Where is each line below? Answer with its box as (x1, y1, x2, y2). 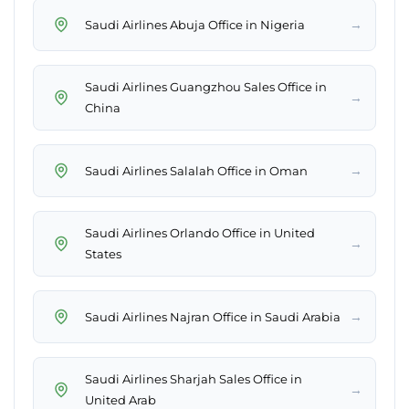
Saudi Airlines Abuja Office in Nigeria (85, 16, 305, 32)
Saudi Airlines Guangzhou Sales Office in (85, 79, 327, 95)
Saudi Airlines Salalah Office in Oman (85, 163, 308, 178)
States (85, 246, 121, 262)
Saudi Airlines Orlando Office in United (85, 225, 315, 241)
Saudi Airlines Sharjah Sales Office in (85, 372, 302, 387)
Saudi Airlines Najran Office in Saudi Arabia (85, 309, 341, 324)
